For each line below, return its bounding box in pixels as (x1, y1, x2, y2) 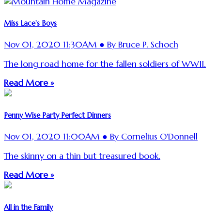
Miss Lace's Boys (4, 18, 57, 28)
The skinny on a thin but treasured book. (4, 150, 160, 161)
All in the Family (4, 202, 53, 212)
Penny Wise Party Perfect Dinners (4, 110, 111, 120)
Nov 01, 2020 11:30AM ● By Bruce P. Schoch (4, 39, 178, 50)
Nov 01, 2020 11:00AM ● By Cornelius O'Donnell (4, 131, 198, 142)
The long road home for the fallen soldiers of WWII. (4, 58, 206, 69)
